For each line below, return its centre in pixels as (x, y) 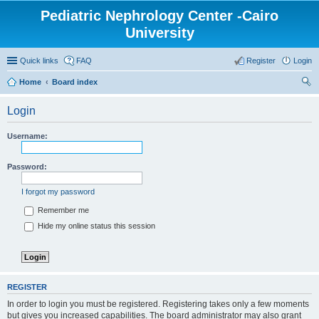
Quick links (39, 61)
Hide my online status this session (95, 226)
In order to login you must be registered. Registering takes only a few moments (158, 304)
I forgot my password (58, 192)
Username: (27, 136)
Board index (75, 82)
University (159, 33)
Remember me (62, 210)
